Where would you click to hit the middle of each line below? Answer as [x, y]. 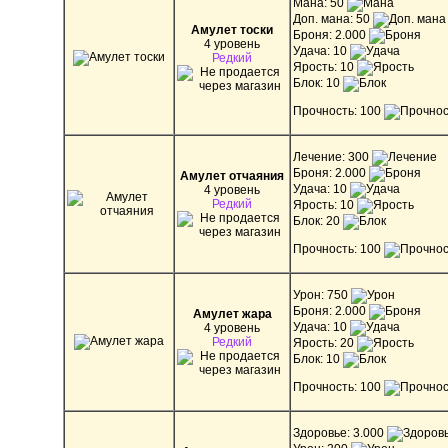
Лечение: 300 [332, 156]
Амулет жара [232, 313]
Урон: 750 [322, 294]
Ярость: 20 [325, 342]
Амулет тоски [232, 29]
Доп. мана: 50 [333, 18]
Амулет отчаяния [232, 175]
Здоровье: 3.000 [340, 432]
